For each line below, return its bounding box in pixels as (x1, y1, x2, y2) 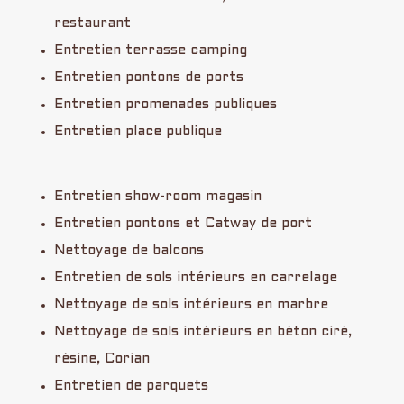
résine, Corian (53, 352, 150, 365)
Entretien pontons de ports (53, 70, 243, 84)
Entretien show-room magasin (53, 189, 262, 203)
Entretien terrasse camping (53, 43, 247, 57)
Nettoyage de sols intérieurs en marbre (53, 298, 328, 311)
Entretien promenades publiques (53, 97, 277, 111)
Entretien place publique (53, 124, 222, 138)
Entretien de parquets (53, 379, 208, 392)
